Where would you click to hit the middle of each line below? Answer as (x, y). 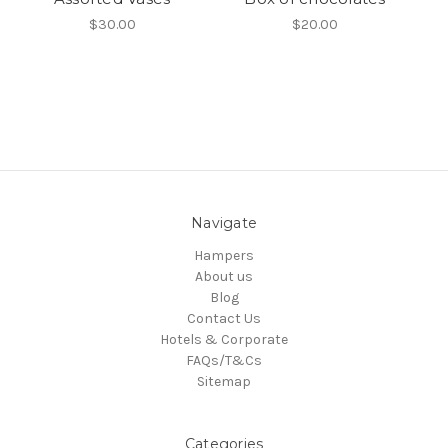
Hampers (224, 256)
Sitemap (224, 382)
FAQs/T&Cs (224, 361)
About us (224, 277)
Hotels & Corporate (224, 340)
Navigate (224, 223)
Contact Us (224, 319)
